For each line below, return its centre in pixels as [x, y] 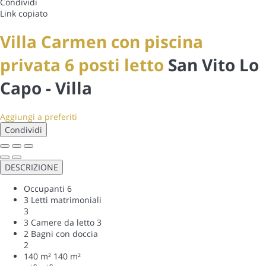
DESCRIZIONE [31, 167]
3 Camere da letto [59, 222]
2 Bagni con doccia [61, 233]
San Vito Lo [213, 64]
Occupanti [44, 188]
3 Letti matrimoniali [63, 199]
